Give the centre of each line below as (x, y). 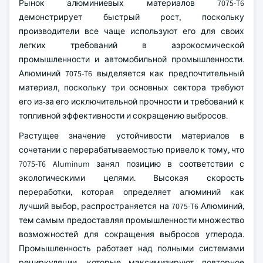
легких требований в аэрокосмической (131, 45)
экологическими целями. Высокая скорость (131, 178)
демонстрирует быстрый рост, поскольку (131, 17)
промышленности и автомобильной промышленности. (131, 59)
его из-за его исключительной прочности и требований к (131, 102)
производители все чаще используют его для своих (131, 31)
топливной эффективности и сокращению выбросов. (123, 116)
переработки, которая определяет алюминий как (131, 192)
